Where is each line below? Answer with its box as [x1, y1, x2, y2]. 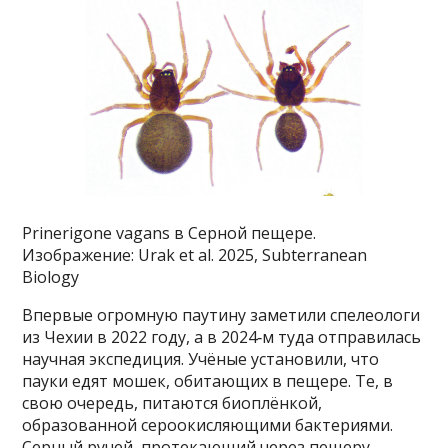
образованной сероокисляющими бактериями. [22, 414, 394, 437]
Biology [22, 266, 80, 289]
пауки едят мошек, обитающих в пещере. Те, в [22, 370, 394, 393]
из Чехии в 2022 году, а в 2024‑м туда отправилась [22, 326, 422, 349]
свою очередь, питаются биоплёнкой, [22, 392, 323, 415]
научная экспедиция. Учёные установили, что [22, 348, 380, 371]
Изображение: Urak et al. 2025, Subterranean [22, 244, 368, 267]
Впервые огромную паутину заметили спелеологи [22, 304, 421, 327]
